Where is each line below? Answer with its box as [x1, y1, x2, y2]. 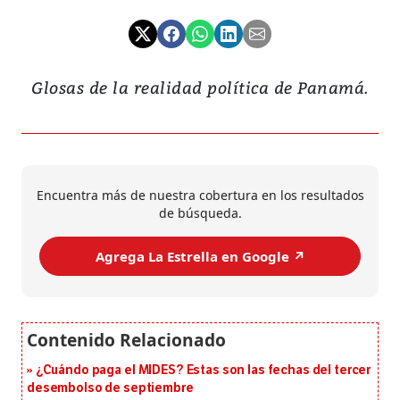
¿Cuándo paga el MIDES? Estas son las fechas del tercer [35, 362, 371, 379]
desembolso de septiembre [27, 380, 194, 396]
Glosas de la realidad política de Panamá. [31, 76, 369, 99]
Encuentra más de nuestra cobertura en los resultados [36, 187, 364, 204]
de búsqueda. [158, 204, 242, 222]
